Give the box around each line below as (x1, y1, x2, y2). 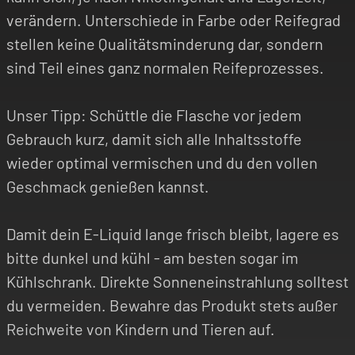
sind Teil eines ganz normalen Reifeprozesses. (6, 57, 324, 77)
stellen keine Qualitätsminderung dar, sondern (6, 33, 323, 53)
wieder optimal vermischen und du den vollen (6, 152, 318, 172)
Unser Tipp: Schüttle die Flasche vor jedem (6, 105, 302, 124)
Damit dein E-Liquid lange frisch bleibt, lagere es (6, 223, 339, 243)
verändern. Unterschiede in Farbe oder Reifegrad (6, 10, 341, 29)
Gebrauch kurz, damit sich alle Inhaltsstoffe (6, 128, 302, 148)
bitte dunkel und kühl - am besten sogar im (6, 247, 299, 267)
